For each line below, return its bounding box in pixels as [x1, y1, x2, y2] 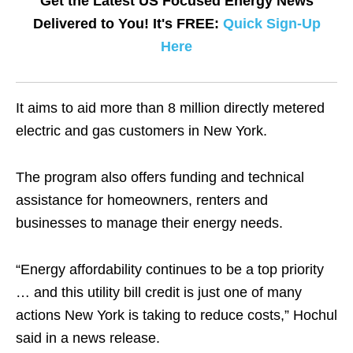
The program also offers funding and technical [16, 169, 304, 185]
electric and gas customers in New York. [16, 123, 267, 139]
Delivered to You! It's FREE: [32, 16, 223, 32]
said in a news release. [16, 330, 160, 346]
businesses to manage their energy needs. [16, 215, 283, 231]
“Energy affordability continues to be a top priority [16, 262, 324, 277]
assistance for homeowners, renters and [16, 192, 268, 208]
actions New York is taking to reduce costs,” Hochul [16, 307, 337, 323]
